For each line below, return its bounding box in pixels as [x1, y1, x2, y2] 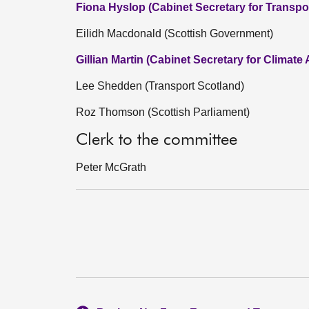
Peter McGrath [76, 161, 146, 173]
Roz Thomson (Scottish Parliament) [76, 106, 250, 118]
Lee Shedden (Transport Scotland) [76, 80, 244, 92]
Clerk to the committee [76, 132, 237, 148]
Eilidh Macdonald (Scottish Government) [76, 28, 273, 39]
